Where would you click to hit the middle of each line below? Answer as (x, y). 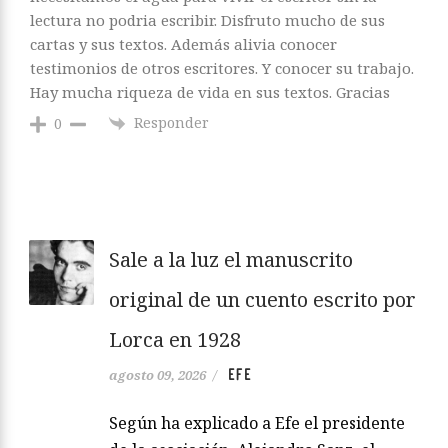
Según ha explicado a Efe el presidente (257, 422)
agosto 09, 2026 (157, 374)
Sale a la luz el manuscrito (231, 259)
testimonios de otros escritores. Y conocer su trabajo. (222, 67)
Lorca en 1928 (175, 339)
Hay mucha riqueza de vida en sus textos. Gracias (210, 91)
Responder (171, 122)
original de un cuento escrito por (262, 299)
